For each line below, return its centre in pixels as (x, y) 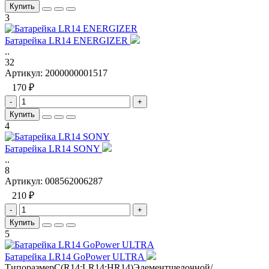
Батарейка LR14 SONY (53, 148)
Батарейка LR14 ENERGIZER (68, 40)
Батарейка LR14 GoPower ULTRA (76, 256)
